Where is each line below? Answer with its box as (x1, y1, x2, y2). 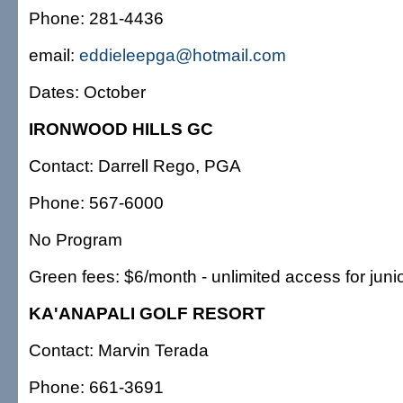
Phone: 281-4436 (29, 8, 164, 28)
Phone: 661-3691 (29, 377, 164, 397)
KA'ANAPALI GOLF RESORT (29, 303, 265, 323)
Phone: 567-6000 (29, 193, 164, 212)
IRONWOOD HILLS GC (29, 119, 213, 139)
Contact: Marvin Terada (29, 340, 209, 360)
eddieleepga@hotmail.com (79, 45, 286, 65)
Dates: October (29, 82, 146, 102)
